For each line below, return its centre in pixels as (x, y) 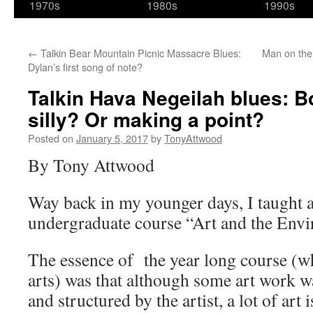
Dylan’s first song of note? (85, 67)
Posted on (51, 138)
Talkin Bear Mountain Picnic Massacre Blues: (139, 53)
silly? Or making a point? (146, 119)
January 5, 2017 (112, 138)
